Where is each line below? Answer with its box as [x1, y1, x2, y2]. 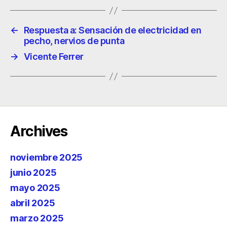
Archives [10, 123, 67, 140]
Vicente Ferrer [23, 51, 84, 62]
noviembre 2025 [10, 152, 83, 163]
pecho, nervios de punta [23, 35, 125, 46]
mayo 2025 [10, 182, 60, 193]
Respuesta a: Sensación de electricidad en [23, 25, 202, 35]
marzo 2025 [10, 213, 64, 223]
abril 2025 [10, 198, 55, 208]
